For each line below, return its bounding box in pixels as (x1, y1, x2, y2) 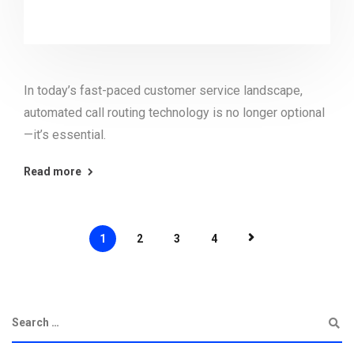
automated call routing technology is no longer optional (24, 104, 325, 120)
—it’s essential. (24, 126, 106, 142)
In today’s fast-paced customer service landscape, (24, 82, 303, 98)
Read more (24, 164, 81, 178)
